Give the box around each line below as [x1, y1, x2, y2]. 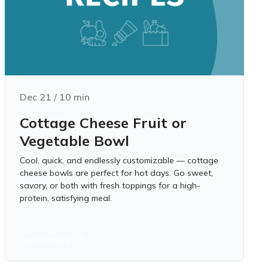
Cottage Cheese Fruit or [20, 114, 187, 132]
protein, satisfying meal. [20, 193, 112, 203]
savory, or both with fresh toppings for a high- [20, 180, 200, 191]
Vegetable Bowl [20, 132, 129, 150]
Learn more [20, 233, 71, 245]
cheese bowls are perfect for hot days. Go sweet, [20, 167, 213, 178]
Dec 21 [20, 91, 51, 103]
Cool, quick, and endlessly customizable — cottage [20, 155, 218, 166]
